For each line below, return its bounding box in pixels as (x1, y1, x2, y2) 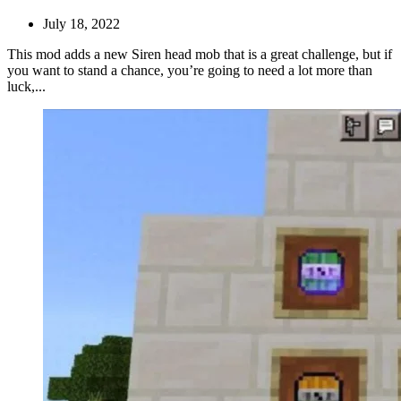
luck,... (7, 79, 46, 95)
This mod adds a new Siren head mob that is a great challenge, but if (7, 47, 392, 63)
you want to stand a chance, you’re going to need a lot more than (7, 63, 372, 79)
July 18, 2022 (43, 16, 120, 32)
